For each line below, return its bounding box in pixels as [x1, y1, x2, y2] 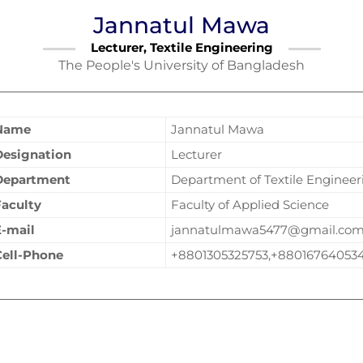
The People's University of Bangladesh [58, 58, 305, 73]
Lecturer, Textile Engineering [87, 40, 276, 55]
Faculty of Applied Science [170, 197, 329, 212]
